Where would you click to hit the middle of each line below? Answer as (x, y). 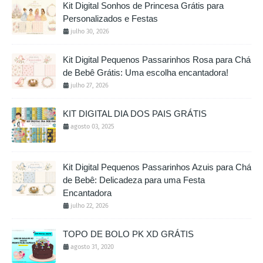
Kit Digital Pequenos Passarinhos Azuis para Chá (157, 167)
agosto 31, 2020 (92, 247)
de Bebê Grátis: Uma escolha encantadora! (146, 72)
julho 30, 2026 (90, 31)
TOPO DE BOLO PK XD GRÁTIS (128, 234)
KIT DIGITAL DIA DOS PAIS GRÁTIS (135, 113)
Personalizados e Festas (110, 18)
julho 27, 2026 (90, 85)
